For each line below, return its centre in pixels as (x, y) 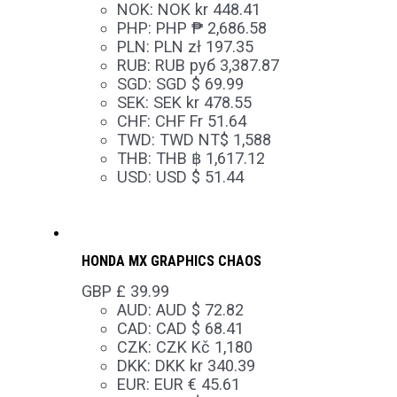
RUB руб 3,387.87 (217, 65)
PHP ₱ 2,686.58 (211, 27)
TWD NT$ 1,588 (215, 139)
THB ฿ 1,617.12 (210, 158)
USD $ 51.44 (199, 176)
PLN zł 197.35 (203, 46)
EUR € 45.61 (197, 384)
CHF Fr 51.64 (200, 121)
